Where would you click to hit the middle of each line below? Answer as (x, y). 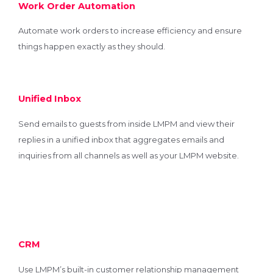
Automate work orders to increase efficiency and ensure (130, 31)
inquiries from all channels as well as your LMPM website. (129, 155)
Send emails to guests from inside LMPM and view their (126, 123)
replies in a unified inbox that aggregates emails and (121, 139)
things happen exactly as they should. (92, 47)
